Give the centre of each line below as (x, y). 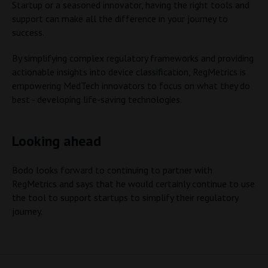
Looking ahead (57, 141)
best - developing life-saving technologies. (97, 99)
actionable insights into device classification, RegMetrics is (129, 72)
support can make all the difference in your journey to (120, 19)
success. (28, 32)
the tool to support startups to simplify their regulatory (125, 197)
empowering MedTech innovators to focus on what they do (131, 86)
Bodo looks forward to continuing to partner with (112, 170)
